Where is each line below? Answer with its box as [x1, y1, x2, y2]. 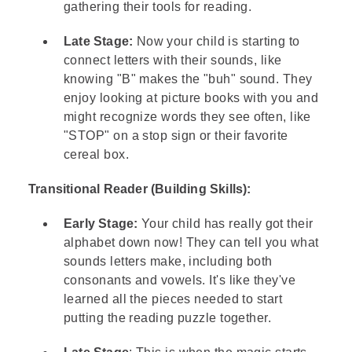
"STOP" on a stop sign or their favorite [64, 129, 288, 142]
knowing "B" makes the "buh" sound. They [64, 72, 313, 86]
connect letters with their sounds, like [64, 53, 282, 67]
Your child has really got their [141, 217, 313, 230]
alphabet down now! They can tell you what [64, 236, 319, 249]
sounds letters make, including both [64, 255, 273, 268]
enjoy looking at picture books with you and [64, 91, 319, 104]
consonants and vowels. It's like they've [64, 273, 295, 287]
